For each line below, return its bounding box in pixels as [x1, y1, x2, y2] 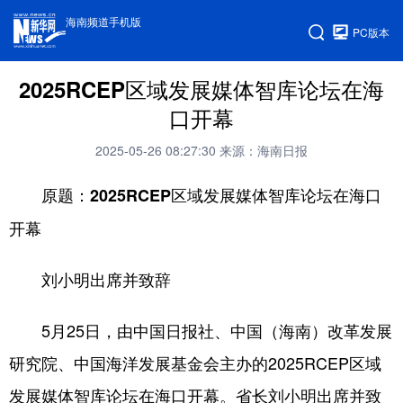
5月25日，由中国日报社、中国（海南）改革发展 [9, 318, 392, 342]
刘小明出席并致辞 [41, 268, 171, 291]
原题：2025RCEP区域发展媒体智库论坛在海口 [41, 184, 381, 207]
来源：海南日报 [219, 141, 308, 159]
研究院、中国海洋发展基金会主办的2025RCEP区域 [9, 351, 381, 374]
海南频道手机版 [66, 13, 142, 29]
